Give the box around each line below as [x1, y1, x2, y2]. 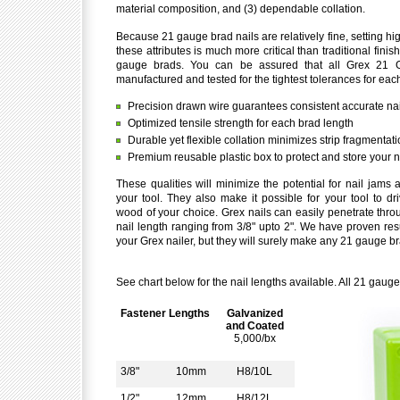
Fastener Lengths [121, 307, 210, 320]
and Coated [225, 320, 284, 332]
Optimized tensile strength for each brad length [128, 117, 354, 129]
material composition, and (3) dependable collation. [116, 3, 365, 15]
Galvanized [226, 307, 283, 320]
